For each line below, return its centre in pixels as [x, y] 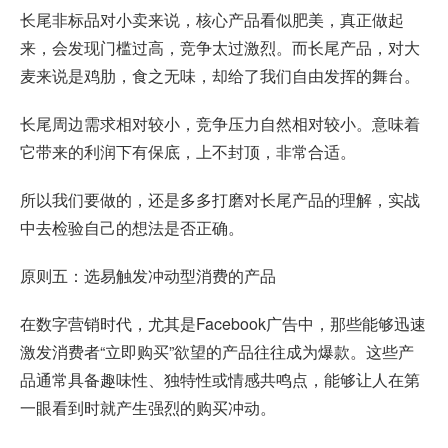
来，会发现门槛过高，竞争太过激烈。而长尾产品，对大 [220, 48]
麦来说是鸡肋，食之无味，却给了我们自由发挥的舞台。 [220, 76]
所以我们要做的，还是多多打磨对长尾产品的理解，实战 [220, 200]
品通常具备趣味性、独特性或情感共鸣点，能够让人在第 [220, 380]
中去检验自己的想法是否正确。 [132, 228]
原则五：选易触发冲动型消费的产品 [148, 276]
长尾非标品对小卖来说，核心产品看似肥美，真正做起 [212, 20]
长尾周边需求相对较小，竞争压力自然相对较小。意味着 [220, 124]
